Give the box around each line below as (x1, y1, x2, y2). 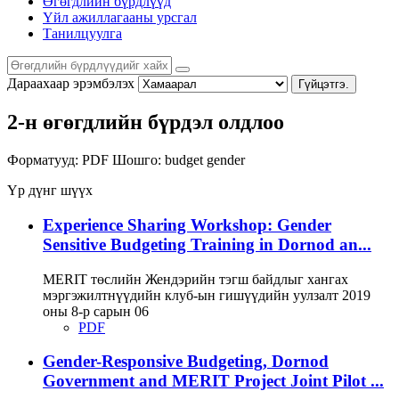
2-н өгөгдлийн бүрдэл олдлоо (7, 110, 284, 134)
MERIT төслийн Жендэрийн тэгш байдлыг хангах (43, 271, 348, 287)
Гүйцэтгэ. (298, 77, 349, 91)
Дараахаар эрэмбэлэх (7, 75, 134, 91)
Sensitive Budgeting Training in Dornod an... (43, 235, 371, 255)
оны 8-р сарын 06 (43, 303, 149, 319)
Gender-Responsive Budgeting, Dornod (43, 352, 329, 371)
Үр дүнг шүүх (7, 183, 93, 199)
